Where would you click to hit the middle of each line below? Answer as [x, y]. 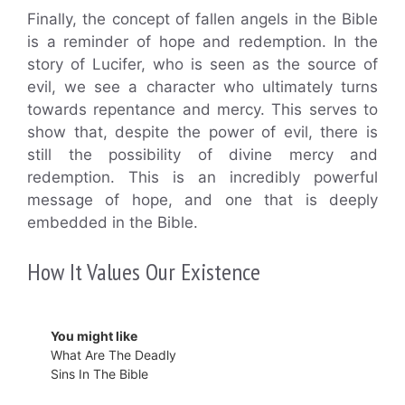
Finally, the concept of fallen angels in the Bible [202, 19]
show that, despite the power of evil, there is [202, 132]
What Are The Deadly [113, 354]
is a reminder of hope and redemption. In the [202, 42]
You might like [94, 335]
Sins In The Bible [99, 373]
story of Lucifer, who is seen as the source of [202, 64]
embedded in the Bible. [113, 222]
